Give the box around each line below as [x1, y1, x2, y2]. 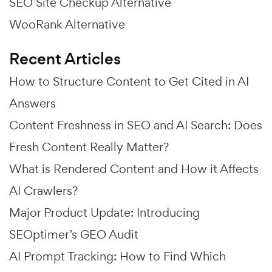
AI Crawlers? [9, 183, 78, 199]
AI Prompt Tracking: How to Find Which [9, 248, 226, 265]
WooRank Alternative [9, 16, 125, 33]
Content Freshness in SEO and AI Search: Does [9, 117, 262, 134]
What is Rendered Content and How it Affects [9, 161, 259, 177]
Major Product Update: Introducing [9, 205, 200, 221]
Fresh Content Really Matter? [9, 139, 169, 155]
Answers [9, 95, 56, 112]
